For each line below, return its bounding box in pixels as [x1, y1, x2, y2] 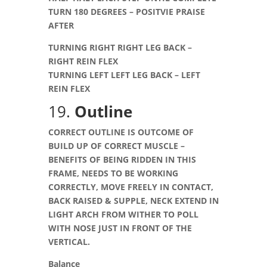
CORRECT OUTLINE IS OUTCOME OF [48, 126, 194, 138]
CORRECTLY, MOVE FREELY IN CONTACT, [48, 181, 213, 193]
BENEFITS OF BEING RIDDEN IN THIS [48, 154, 196, 165]
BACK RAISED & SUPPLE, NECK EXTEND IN [48, 195, 219, 206]
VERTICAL [48, 236, 88, 247]
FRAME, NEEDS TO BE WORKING [48, 167, 178, 179]
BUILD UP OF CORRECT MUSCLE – [48, 140, 185, 151]
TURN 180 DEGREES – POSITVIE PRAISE [48, 6, 205, 17]
